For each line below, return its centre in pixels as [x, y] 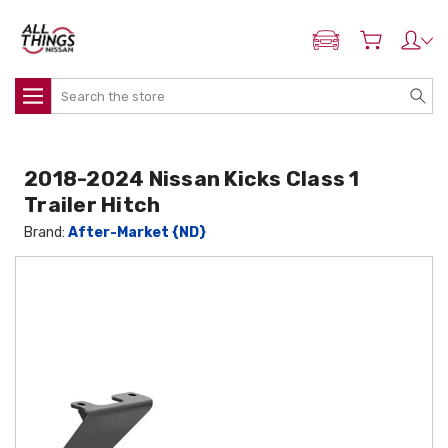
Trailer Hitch [92, 204]
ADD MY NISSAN [374, 44]
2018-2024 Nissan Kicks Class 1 [192, 178]
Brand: [46, 232]
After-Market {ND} [137, 232]
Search [74, 88]
